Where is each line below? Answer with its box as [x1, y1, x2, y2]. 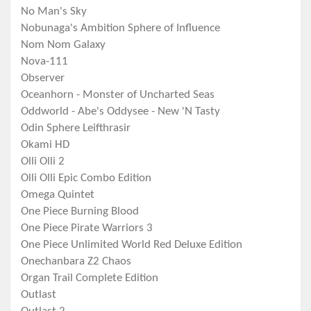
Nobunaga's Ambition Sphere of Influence [21, 22, 220, 35]
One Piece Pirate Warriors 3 [21, 222, 153, 235]
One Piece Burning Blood [21, 205, 139, 218]
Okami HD [21, 139, 69, 151]
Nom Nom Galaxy [21, 39, 106, 51]
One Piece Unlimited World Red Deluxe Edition [21, 239, 242, 251]
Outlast [21, 289, 56, 301]
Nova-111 [21, 56, 68, 68]
